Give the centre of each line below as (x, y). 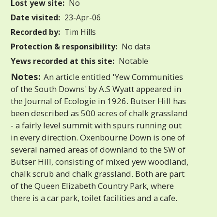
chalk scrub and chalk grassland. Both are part (98, 173)
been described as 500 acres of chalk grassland (100, 113)
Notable (133, 61)
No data (135, 46)
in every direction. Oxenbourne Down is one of (98, 137)
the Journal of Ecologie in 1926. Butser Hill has (99, 101)
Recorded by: (36, 32)
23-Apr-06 (82, 17)
